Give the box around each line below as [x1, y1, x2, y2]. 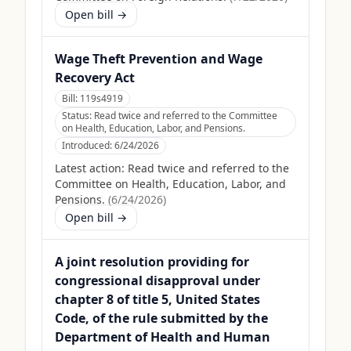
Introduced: [62, 139, 114, 152]
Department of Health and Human [55, 328, 270, 346]
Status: [62, 109, 94, 122]
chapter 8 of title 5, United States [55, 291, 260, 308]
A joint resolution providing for [55, 253, 249, 270]
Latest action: [55, 161, 125, 175]
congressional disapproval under [55, 272, 260, 289]
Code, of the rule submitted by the [55, 309, 268, 327]
